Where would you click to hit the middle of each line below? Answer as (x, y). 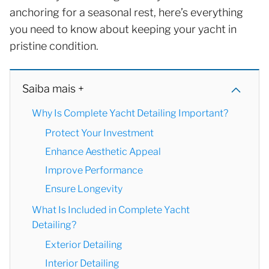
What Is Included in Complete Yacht (111, 210)
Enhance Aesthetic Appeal (103, 151)
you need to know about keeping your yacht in (123, 29)
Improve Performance (94, 170)
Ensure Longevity (84, 189)
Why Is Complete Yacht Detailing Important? (130, 113)
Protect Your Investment (99, 133)
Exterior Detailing (84, 244)
